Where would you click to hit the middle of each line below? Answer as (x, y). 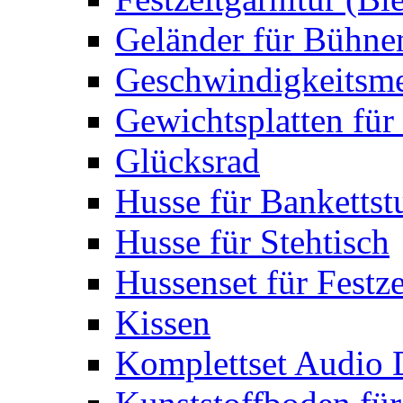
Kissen (163, 322)
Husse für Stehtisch (252, 242)
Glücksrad (188, 161)
